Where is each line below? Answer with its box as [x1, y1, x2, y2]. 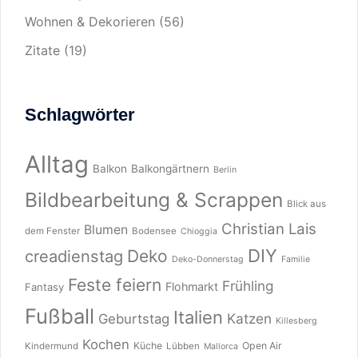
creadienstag [25, 247, 123, 266]
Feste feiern [68, 275, 161, 295]
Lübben [166, 340, 200, 352]
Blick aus [287, 198, 326, 209]
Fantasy [25, 280, 64, 293]
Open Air [242, 340, 282, 352]
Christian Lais [221, 220, 316, 237]
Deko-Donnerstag [172, 254, 244, 265]
